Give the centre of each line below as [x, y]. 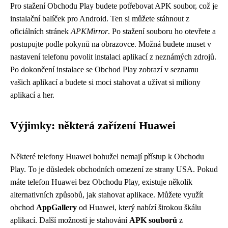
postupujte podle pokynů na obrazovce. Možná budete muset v [111, 44]
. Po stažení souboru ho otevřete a [162, 31]
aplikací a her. [32, 95]
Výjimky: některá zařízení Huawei [93, 126]
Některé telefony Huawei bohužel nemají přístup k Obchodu [107, 156]
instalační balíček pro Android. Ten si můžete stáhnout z [100, 19]
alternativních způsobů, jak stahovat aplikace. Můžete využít [107, 195]
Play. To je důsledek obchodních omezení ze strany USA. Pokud [114, 169]
